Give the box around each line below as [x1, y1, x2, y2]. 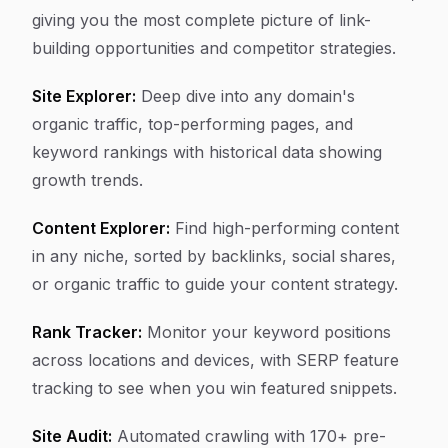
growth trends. [32, 170, 143, 190]
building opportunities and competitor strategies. [32, 38, 396, 58]
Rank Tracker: [32, 322, 142, 342]
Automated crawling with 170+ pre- [112, 426, 386, 446]
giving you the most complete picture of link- [32, 10, 371, 30]
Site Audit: [32, 426, 112, 446]
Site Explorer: [32, 86, 136, 106]
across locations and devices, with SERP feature [32, 350, 399, 370]
